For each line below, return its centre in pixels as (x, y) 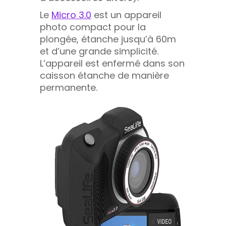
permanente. (69, 87)
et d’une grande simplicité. (99, 51)
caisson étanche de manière (104, 75)
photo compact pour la (93, 27)
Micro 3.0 (71, 15)
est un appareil (126, 15)
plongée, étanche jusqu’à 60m (108, 39)
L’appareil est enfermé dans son (112, 63)
